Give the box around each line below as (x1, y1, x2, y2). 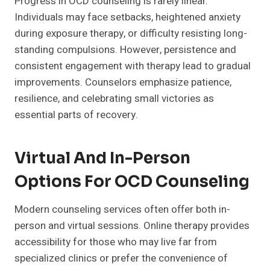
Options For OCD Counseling (14, 172, 250, 192)
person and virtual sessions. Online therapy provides (14, 218, 250, 234)
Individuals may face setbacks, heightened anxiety (14, 10, 240, 25)
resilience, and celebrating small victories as (14, 91, 214, 107)
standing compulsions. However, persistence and (14, 42, 236, 58)
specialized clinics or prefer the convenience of (14, 251, 228, 266)
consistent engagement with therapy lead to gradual (14, 58, 251, 74)
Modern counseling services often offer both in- (14, 202, 230, 218)
